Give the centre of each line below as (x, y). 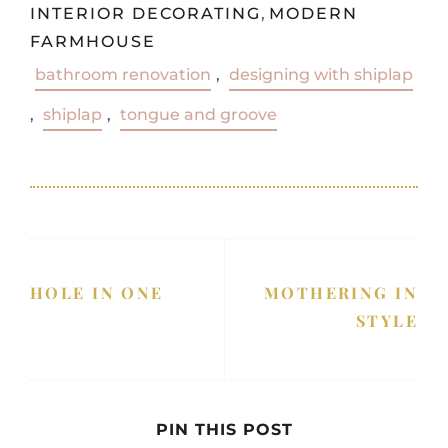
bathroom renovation (123, 74)
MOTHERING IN (340, 292)
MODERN (313, 13)
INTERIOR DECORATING (145, 13)
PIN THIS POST (224, 429)
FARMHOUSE (93, 41)
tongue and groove (198, 114)
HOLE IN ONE (97, 292)
